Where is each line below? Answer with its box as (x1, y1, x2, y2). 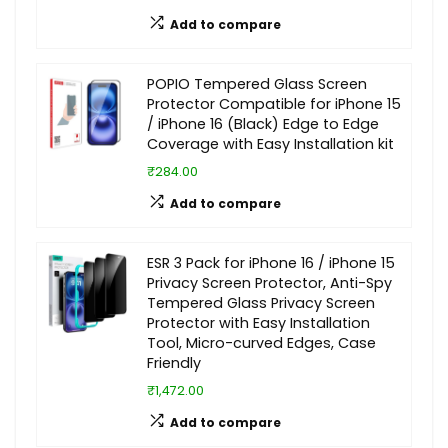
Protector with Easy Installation (147, 313, 370, 333)
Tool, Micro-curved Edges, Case (147, 333, 376, 353)
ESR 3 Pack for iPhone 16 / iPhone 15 (147, 253, 395, 273)
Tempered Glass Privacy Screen (147, 293, 375, 313)
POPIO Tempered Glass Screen (147, 74, 367, 94)
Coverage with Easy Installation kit (147, 134, 394, 154)
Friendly (147, 353, 201, 373)
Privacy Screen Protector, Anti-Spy (147, 273, 392, 293)
